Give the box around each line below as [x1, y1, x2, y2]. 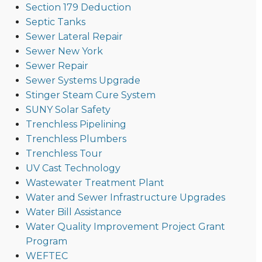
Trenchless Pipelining [25, 119, 126, 130]
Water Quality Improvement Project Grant [25, 221, 225, 233]
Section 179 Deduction [25, 2, 131, 13]
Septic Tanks [25, 16, 85, 28]
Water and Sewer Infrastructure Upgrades [25, 192, 225, 204]
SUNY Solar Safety [25, 104, 111, 116]
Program [25, 236, 67, 247]
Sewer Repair [25, 60, 88, 72]
